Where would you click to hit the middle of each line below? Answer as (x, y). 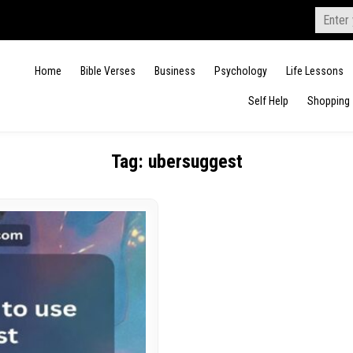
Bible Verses (108, 71)
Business (175, 71)
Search (332, 13)
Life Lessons (315, 71)
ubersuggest (195, 162)
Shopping (329, 101)
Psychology (241, 71)
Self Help (268, 101)
